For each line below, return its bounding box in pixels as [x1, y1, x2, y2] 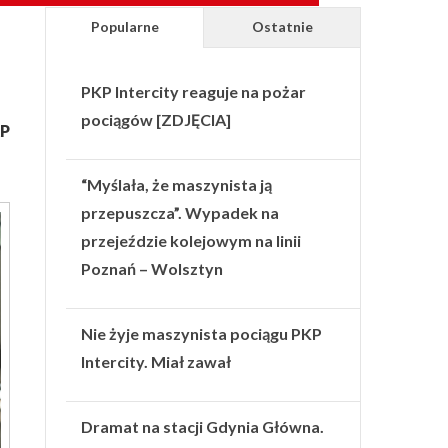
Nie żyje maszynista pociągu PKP [81, 323, 323, 343]
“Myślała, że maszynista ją [81, 174, 273, 194]
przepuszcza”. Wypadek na [81, 202, 280, 222]
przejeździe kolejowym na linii [81, 230, 302, 250]
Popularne [90, 17, 159, 35]
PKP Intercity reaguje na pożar [81, 81, 307, 101]
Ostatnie [251, 17, 313, 35]
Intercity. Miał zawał [81, 351, 232, 371]
